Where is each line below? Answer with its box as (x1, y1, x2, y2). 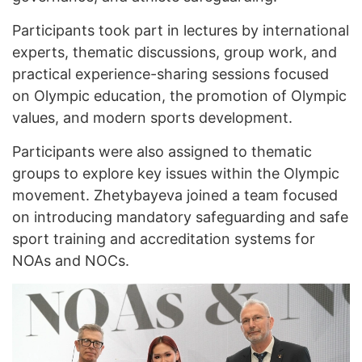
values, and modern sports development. (12, 109, 293, 127)
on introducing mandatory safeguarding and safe (12, 208, 348, 226)
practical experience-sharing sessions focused (12, 65, 329, 83)
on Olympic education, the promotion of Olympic (12, 87, 347, 105)
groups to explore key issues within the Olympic (12, 165, 339, 183)
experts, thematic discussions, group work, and (12, 44, 337, 61)
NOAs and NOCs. (12, 252, 129, 270)
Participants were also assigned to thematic (12, 143, 312, 161)
